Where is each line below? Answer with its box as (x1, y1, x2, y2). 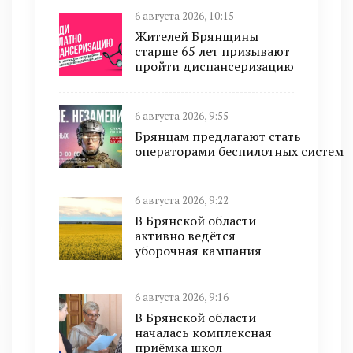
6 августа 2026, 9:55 (135, 109, 229, 123)
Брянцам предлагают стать (135, 127, 301, 145)
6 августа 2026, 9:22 (135, 194, 229, 208)
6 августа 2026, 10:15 (135, 9, 234, 24)
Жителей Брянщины (135, 28, 258, 46)
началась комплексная (135, 324, 272, 342)
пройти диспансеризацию (135, 58, 294, 76)
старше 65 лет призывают (135, 43, 290, 61)
